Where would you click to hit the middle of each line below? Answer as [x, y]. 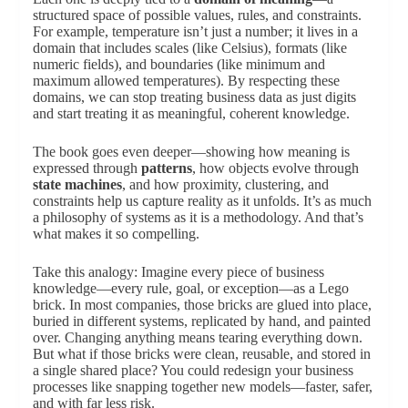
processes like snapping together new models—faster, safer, [202, 386]
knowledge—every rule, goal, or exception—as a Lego [190, 288]
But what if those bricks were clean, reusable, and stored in [201, 353]
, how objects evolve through [275, 168]
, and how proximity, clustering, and [225, 184]
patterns [166, 168]
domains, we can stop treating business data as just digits [194, 97]
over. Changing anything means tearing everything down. [197, 337]
